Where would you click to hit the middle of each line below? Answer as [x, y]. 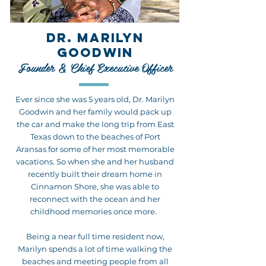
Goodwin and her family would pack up [95, 112]
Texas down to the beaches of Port [95, 137]
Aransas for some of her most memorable [95, 149]
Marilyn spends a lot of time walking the [95, 249]
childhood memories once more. [95, 211]
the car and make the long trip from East [95, 124]
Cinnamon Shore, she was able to [95, 186]
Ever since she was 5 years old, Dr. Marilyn [95, 99]
